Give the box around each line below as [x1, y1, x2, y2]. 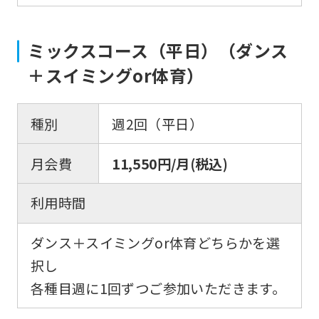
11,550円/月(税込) [112, 153, 229, 174]
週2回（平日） [112, 113, 203, 134]
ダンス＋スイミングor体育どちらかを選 [30, 232, 281, 253]
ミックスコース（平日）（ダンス [28, 38, 288, 63]
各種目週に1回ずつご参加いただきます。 [30, 278, 286, 298]
